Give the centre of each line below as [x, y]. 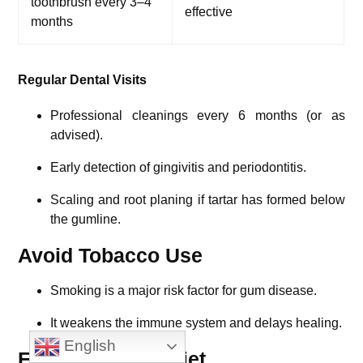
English [88, 345]
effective [209, 11]
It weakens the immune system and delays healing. [196, 322]
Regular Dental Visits [83, 79]
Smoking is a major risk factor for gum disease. [184, 290]
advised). [77, 135]
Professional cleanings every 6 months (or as [198, 115]
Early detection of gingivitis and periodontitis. [179, 167]
